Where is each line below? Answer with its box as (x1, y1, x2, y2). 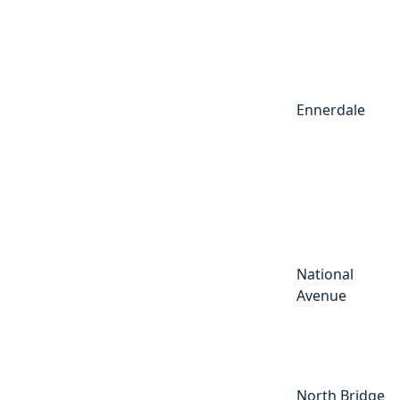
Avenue (296, 285, 346, 305)
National (296, 263, 354, 284)
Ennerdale (296, 99, 365, 120)
